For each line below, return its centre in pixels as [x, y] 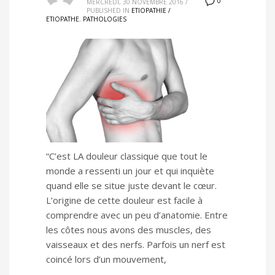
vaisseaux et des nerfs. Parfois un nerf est [136, 244]
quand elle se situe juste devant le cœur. [131, 185]
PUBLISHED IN [108, 11]
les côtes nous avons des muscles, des [129, 229]
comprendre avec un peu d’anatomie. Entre [137, 215]
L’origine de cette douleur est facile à [124, 200]
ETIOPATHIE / [151, 11]
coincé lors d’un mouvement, [106, 259]
